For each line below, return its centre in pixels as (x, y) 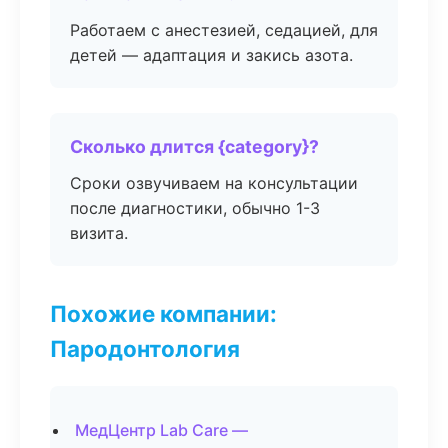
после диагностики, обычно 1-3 (195, 208)
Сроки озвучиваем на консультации (214, 183)
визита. (99, 233)
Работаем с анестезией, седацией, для (224, 30)
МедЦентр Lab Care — (161, 430)
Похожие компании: (163, 313)
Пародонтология (145, 348)
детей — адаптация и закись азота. (211, 55)
